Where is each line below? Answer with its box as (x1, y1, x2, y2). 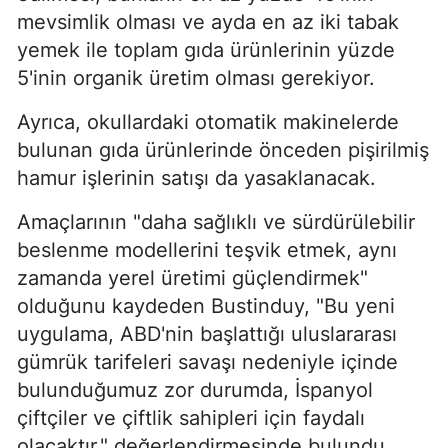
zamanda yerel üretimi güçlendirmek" (17, 266, 368, 291)
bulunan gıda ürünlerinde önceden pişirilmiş (17, 138, 429, 163)
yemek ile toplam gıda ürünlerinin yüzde (17, 38, 395, 63)
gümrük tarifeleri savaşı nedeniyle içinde (17, 350, 398, 375)
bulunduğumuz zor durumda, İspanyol (17, 378, 373, 403)
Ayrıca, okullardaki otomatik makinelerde (17, 110, 399, 135)
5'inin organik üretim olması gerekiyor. (17, 66, 375, 91)
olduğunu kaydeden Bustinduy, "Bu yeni (17, 294, 395, 319)
